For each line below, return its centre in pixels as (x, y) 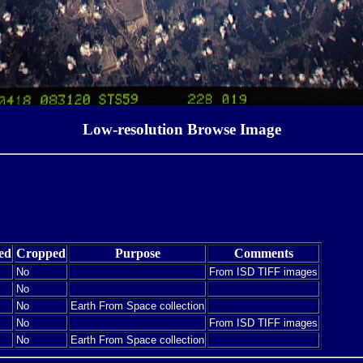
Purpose (137, 253)
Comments (263, 253)
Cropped (41, 253)
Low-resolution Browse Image (181, 129)
